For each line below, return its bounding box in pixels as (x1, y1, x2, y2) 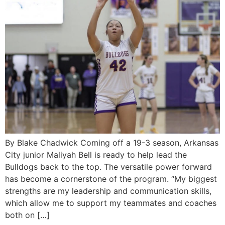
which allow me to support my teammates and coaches (5, 198, 216, 208)
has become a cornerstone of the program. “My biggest (5, 174, 217, 184)
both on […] (5, 210, 50, 220)
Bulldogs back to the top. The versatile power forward (5, 162, 212, 172)
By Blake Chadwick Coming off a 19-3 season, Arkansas (5, 138, 218, 148)
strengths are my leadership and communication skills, (5, 186, 211, 196)
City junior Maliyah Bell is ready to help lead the (5, 150, 187, 160)
